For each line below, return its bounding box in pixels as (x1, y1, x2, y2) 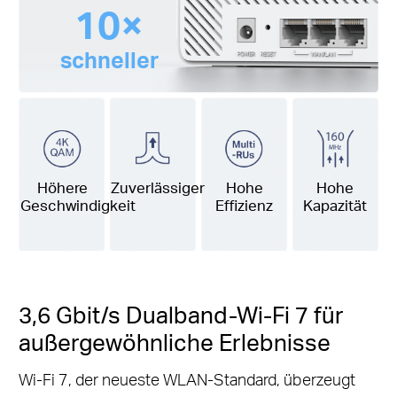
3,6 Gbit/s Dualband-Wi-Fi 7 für (18, 299, 344, 329)
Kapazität (302, 196, 367, 215)
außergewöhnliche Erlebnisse (18, 326, 331, 356)
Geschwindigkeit (20, 196, 136, 215)
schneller (59, 45, 159, 74)
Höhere (36, 178, 88, 198)
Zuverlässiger (110, 178, 205, 198)
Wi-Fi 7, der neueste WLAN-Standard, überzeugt (18, 368, 355, 389)
